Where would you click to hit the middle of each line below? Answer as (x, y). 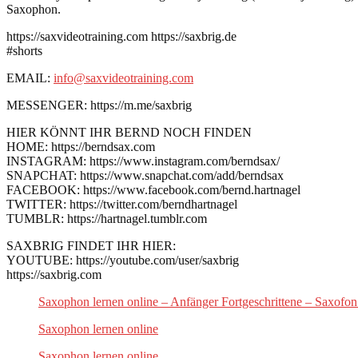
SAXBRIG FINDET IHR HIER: (91, 245)
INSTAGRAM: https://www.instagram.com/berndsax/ (143, 161)
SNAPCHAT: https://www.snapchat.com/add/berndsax (145, 175)
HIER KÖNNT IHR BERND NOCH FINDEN (129, 132)
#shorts (24, 50)
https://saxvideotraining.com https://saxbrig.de (121, 36)
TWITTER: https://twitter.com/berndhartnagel (122, 204)
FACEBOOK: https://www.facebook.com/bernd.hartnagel (153, 189)
